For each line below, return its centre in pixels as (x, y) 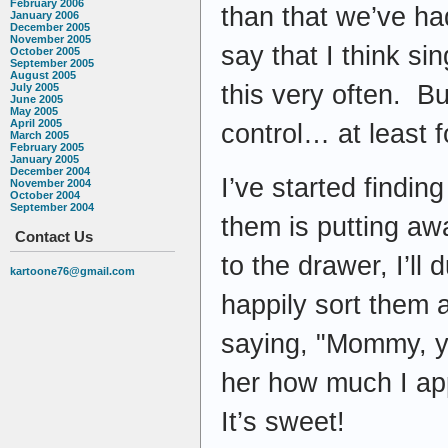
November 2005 (50, 39)
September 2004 (52, 207)
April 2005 (36, 123)
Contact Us (54, 237)
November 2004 (50, 183)
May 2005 (34, 111)
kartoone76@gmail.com (72, 271)
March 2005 (39, 135)
